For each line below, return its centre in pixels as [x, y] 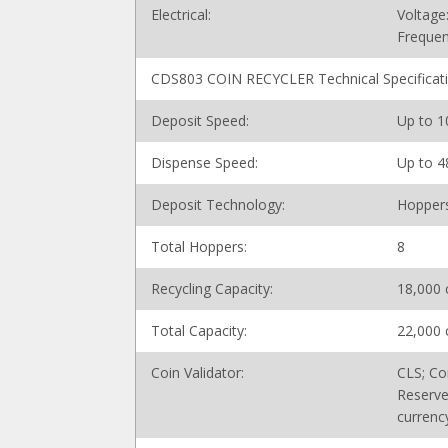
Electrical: [181, 14]
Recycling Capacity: [212, 288]
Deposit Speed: [200, 120]
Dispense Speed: [205, 162]
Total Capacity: [199, 330]
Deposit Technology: [218, 204]
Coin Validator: [198, 372]
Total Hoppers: [199, 246]
